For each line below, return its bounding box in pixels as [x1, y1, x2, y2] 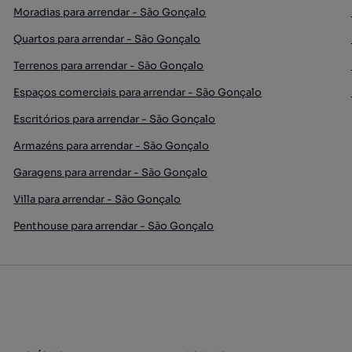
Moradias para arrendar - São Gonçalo [13, 5, 207, 19]
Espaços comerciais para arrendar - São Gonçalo [13, 86, 262, 99]
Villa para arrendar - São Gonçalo [13, 192, 181, 206]
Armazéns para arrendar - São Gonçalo [13, 139, 210, 152]
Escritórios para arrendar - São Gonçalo [13, 112, 216, 126]
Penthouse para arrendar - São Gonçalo [13, 219, 214, 233]
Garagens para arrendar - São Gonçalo [13, 166, 208, 179]
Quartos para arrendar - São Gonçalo [13, 32, 201, 46]
